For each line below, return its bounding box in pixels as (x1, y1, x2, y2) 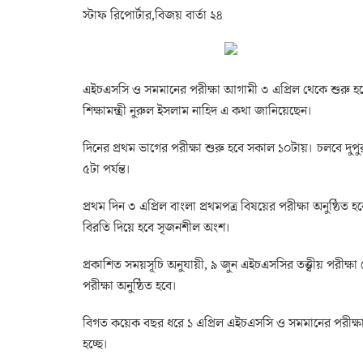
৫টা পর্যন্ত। (83, 160, 131, 178)
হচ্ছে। (83, 335, 109, 353)
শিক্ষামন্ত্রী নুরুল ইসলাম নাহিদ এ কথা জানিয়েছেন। (83, 101, 313, 120)
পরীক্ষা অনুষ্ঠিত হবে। (83, 276, 177, 295)
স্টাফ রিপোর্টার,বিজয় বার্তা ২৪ (83, 6, 222, 24)
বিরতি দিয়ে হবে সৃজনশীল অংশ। (83, 218, 231, 237)
